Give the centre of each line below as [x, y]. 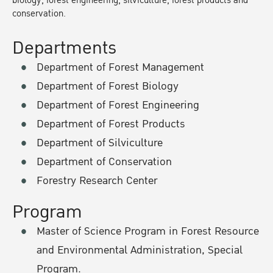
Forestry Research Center [97, 180]
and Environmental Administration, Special [140, 250]
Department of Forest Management [120, 67]
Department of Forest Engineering [118, 105]
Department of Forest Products [111, 124]
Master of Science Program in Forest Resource [148, 231]
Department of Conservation [104, 161]
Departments [65, 48]
